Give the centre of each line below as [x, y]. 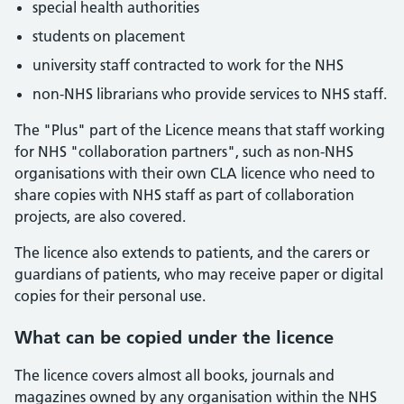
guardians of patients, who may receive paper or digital [199, 274]
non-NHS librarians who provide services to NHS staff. [210, 94]
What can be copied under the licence [174, 337]
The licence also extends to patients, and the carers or [192, 252]
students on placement [109, 36]
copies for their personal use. [110, 296]
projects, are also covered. [100, 216]
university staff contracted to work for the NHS [188, 65]
